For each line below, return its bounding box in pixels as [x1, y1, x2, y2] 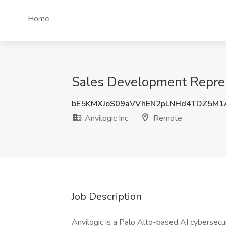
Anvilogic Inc [83, 112, 128, 124]
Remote [151, 112, 182, 124]
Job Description [72, 190, 142, 203]
